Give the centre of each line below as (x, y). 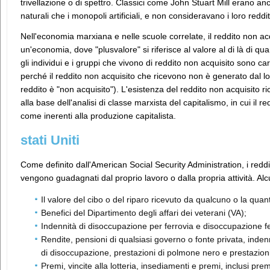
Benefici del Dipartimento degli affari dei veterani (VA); (144, 213)
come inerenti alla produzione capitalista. (98, 116)
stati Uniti (50, 140)
